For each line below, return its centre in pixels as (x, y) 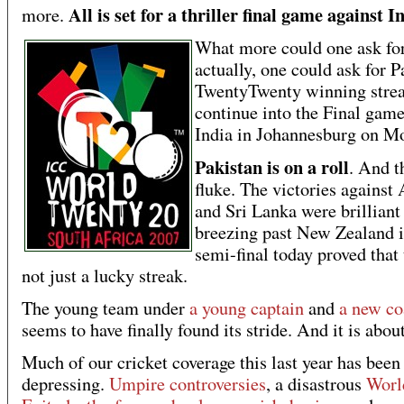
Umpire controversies (188, 384)
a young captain (247, 308)
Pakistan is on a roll (272, 167)
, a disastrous (316, 384)
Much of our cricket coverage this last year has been (211, 363)
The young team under (106, 308)
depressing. (65, 384)
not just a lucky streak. (105, 276)
